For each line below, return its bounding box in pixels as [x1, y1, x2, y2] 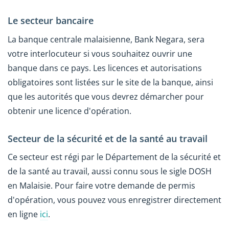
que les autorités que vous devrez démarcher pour [8, 90, 204, 102]
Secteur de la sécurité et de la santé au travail [8, 132, 208, 145]
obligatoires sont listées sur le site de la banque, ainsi [8, 76, 213, 88]
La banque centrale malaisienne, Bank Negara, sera [8, 33, 204, 45]
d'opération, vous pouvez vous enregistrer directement [8, 194, 221, 206]
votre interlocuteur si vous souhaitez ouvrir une [8, 48, 192, 59]
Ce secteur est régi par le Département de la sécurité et [8, 151, 221, 163]
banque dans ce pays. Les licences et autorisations [8, 62, 202, 74]
